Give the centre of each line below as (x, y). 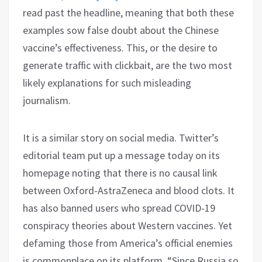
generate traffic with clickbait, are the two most (127, 65)
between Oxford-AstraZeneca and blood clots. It (129, 190)
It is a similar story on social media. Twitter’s (121, 137)
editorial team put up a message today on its (121, 155)
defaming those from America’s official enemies (128, 243)
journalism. (47, 100)
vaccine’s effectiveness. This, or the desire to (120, 47)
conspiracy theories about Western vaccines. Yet (127, 225)
